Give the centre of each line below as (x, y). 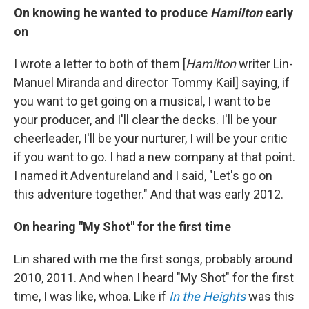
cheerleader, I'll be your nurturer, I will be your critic (151, 138)
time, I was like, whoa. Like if (91, 296)
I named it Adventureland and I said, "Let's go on (143, 176)
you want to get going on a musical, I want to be (142, 101)
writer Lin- (265, 64)
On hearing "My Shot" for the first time (124, 227)
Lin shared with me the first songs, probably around (153, 259)
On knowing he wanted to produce (112, 13)
